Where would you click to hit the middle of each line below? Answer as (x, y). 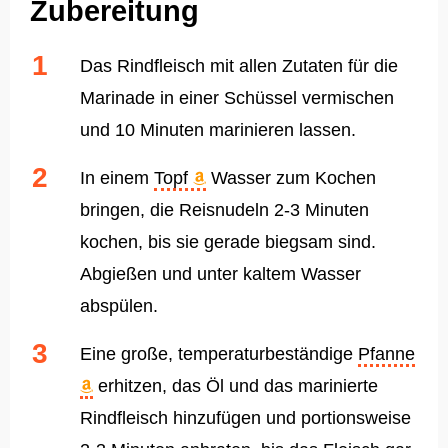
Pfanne (386, 354)
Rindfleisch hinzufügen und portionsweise (245, 418)
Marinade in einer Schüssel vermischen (237, 98)
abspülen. (119, 306)
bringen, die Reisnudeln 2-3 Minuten (224, 210)
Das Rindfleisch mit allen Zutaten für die (239, 66)
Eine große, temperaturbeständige (219, 354)
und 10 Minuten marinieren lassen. (218, 130)
